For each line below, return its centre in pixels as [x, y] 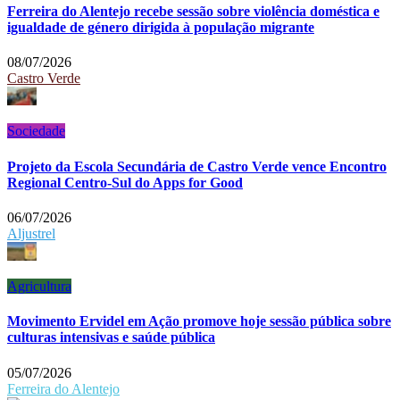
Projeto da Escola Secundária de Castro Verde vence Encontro [197, 166]
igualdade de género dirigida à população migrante [161, 28]
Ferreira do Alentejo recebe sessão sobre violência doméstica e [193, 12]
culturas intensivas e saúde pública [111, 337]
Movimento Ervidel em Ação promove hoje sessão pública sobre [199, 321]
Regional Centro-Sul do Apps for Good [125, 182]
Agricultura [39, 286]
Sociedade [36, 131]
